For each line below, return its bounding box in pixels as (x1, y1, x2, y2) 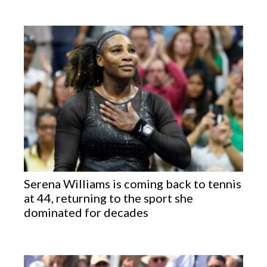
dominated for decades (24, 204, 148, 219)
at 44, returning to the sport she (24, 190, 193, 205)
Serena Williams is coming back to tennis (24, 176, 241, 191)
